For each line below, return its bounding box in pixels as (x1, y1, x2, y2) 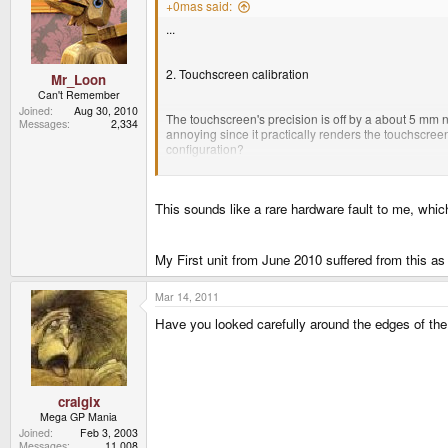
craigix (57, 391, 100, 411)
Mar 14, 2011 (155, 288, 219, 304)
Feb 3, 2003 (80, 424, 138, 440)
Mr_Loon (51, 69, 106, 89)
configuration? (166, 140, 244, 158)
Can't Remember (37, 86, 120, 102)
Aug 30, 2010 (74, 102, 138, 118)
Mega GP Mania (40, 408, 117, 424)
